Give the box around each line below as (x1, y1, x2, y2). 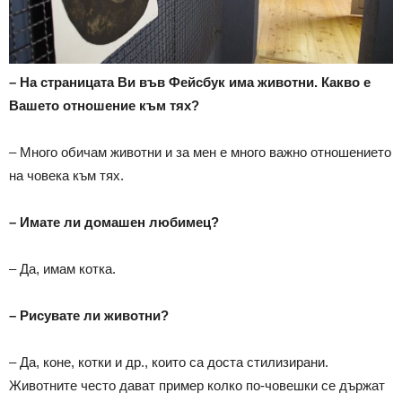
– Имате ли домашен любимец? (9, 214, 219, 230)
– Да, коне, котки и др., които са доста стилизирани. (9, 354, 328, 370)
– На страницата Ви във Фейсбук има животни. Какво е (9, 74, 371, 90)
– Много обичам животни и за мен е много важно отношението (9, 144, 391, 160)
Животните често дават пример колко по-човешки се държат (9, 377, 385, 393)
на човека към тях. (9, 167, 124, 183)
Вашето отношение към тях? (9, 97, 199, 113)
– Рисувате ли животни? (9, 307, 169, 323)
